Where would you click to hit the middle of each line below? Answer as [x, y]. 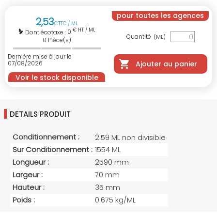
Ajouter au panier [166, 64]
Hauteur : [29, 187]
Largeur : [28, 175]
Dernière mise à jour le [40, 57]
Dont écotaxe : [46, 32]
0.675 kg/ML [115, 200]
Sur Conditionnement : [53, 150]
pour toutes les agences [160, 16]
